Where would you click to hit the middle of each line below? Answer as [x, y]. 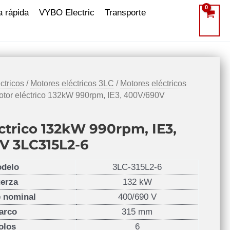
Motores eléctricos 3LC [72, 83]
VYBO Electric [67, 13]
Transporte [125, 13]
